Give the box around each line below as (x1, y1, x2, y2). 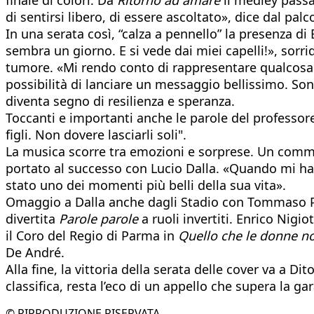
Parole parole (59, 210, 138, 227)
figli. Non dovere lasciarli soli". (6, 125, 186, 143)
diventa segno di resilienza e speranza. (6, 92, 235, 109)
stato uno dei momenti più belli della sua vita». (6, 176, 286, 193)
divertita (6, 210, 59, 227)
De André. (6, 243, 64, 261)
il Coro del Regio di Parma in (6, 226, 178, 244)
